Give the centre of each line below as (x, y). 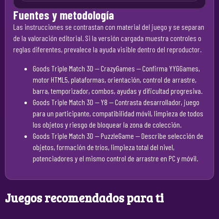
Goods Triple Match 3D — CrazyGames (84, 68)
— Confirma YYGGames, (167, 68)
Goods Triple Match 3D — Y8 (70, 102)
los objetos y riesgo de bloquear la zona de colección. (107, 124)
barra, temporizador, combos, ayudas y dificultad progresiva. (118, 91)
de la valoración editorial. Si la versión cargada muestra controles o (107, 38)
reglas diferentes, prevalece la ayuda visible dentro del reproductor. (107, 49)
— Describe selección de (169, 136)
